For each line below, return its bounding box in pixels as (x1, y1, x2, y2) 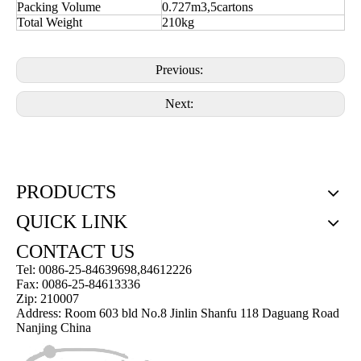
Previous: (155, 63, 206, 77)
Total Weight (17, 15, 82, 29)
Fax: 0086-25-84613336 (16, 277, 140, 291)
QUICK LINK (16, 211, 127, 232)
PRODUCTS (16, 181, 116, 202)
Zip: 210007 (16, 292, 79, 305)
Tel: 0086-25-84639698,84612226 (16, 263, 192, 276)
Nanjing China (16, 321, 91, 334)
